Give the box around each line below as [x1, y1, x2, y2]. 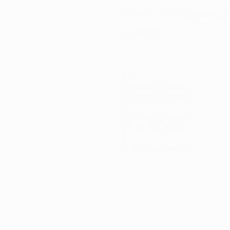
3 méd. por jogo [121, 123, 182, 132]
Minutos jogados [121, 82, 186, 91]
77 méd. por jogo [121, 92, 186, 101]
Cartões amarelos [121, 143, 191, 152]
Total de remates [121, 112, 187, 122]
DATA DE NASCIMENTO [119, 12, 184, 19]
